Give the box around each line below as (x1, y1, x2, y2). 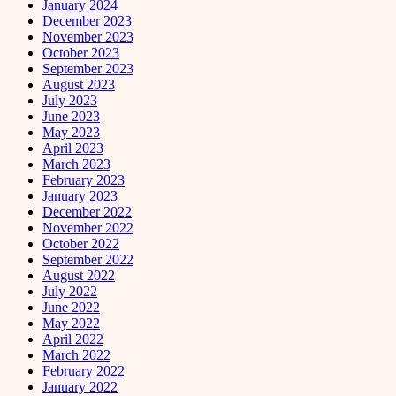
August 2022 (42, 267, 115, 283)
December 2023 (42, 12, 132, 28)
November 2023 (42, 28, 133, 44)
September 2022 (42, 251, 133, 267)
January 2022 (42, 378, 118, 394)
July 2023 (42, 92, 97, 108)
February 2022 (42, 362, 125, 378)
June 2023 (42, 108, 100, 124)
